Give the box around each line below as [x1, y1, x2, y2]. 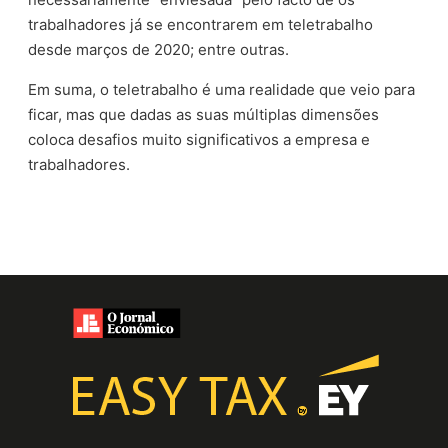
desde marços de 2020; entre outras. [28, 39, 290, 59]
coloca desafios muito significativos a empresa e [28, 129, 371, 149]
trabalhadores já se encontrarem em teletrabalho [28, 14, 374, 34]
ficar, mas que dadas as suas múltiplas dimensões [28, 104, 380, 124]
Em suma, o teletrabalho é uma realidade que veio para [28, 79, 416, 99]
